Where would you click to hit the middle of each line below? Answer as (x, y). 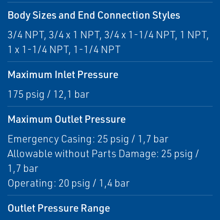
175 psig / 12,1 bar (48, 94)
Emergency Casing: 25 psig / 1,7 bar (88, 139)
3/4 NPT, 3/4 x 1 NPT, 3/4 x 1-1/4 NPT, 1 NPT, (108, 35)
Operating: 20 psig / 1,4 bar (69, 183)
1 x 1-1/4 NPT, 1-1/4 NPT (64, 49)
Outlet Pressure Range (59, 208)
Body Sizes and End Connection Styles (94, 15)
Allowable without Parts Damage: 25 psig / (103, 153)
